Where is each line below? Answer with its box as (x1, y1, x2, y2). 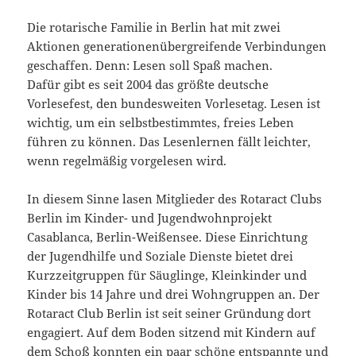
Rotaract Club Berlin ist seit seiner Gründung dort (27, 305, 311, 322)
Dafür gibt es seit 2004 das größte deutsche (27, 76, 269, 93)
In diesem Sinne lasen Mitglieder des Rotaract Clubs (27, 191, 323, 207)
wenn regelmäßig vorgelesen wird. (27, 153, 227, 169)
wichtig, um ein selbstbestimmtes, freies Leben (27, 114, 295, 131)
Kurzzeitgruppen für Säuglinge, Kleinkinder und (27, 267, 308, 284)
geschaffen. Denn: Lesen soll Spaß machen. (27, 57, 273, 74)
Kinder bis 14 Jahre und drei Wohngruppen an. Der (27, 286, 320, 303)
